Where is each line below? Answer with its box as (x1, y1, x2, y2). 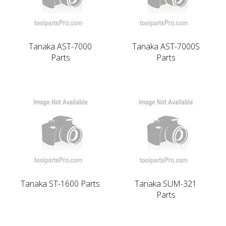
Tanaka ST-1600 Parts (21, 178, 100, 189)
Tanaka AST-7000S (132, 40, 200, 52)
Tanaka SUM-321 (135, 178, 197, 189)
